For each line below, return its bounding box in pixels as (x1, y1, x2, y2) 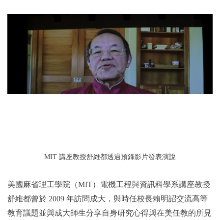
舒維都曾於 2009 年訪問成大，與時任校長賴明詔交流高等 (7, 194, 208, 203)
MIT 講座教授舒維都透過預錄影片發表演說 (44, 153, 176, 161)
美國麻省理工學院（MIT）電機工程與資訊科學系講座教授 (7, 180, 210, 189)
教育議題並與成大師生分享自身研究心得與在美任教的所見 (7, 209, 212, 218)
